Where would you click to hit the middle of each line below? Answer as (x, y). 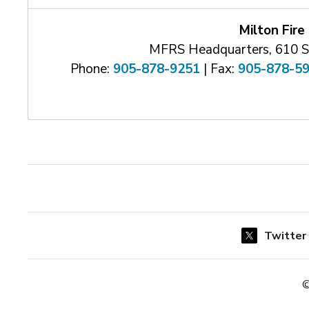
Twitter (286, 236)
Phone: (91, 69)
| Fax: (219, 69)
